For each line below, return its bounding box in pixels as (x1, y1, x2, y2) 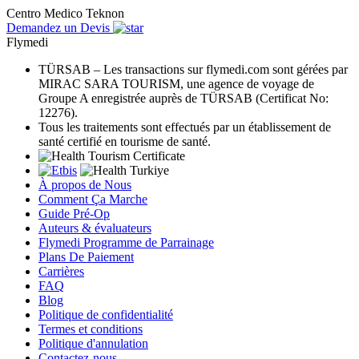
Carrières (38, 264, 84, 278)
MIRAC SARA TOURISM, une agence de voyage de (38, 76, 314, 91)
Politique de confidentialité (38, 307, 173, 321)
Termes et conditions (38, 321, 143, 336)
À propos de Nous (38, 177, 131, 192)
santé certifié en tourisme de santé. (38, 134, 211, 148)
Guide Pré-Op (38, 206, 110, 220)
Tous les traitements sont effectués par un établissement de (38, 119, 331, 134)
